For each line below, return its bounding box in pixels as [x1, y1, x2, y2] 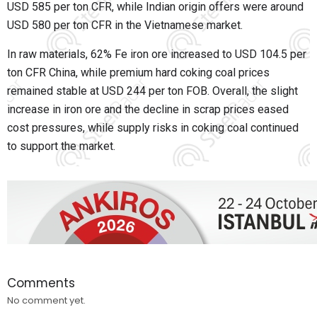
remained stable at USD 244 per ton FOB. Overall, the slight [7, 84, 298, 98]
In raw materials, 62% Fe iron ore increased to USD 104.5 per [7, 47, 306, 62]
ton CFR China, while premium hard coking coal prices [7, 66, 270, 80]
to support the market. [7, 139, 115, 154]
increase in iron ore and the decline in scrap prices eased [7, 103, 289, 117]
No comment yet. [7, 294, 86, 308]
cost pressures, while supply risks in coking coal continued [7, 121, 299, 135]
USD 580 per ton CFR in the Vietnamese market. [7, 18, 243, 33]
